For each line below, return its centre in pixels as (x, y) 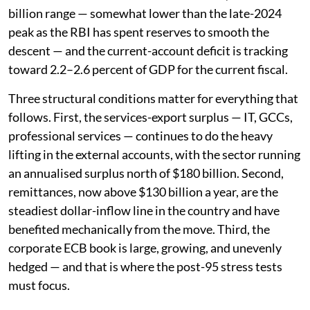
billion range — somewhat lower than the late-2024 (145, 13)
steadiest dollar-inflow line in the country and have (144, 210)
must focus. (39, 285)
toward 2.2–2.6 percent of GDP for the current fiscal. (148, 69)
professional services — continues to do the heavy (140, 135)
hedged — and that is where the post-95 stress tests (145, 266)
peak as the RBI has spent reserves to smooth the (139, 31)
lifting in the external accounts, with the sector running (154, 154)
